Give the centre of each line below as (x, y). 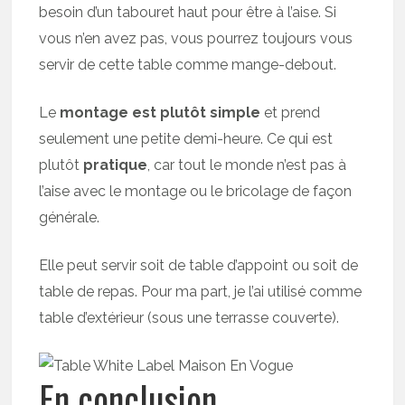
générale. (70, 217)
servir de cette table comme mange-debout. (188, 64)
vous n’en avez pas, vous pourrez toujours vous (196, 38)
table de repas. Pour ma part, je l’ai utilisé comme (201, 291)
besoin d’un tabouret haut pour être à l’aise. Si (188, 12)
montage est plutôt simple (160, 112)
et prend (291, 112)
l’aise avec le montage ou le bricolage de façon (196, 191)
